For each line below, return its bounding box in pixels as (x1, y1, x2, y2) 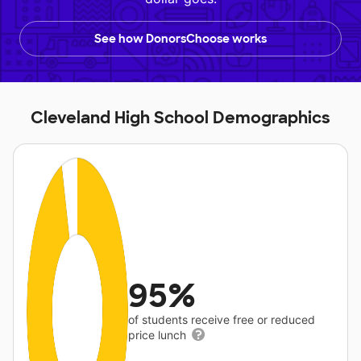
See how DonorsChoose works (94, 31, 267, 46)
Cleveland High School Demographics (31, 106, 330, 128)
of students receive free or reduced (128, 312, 316, 326)
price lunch (128, 327, 190, 342)
